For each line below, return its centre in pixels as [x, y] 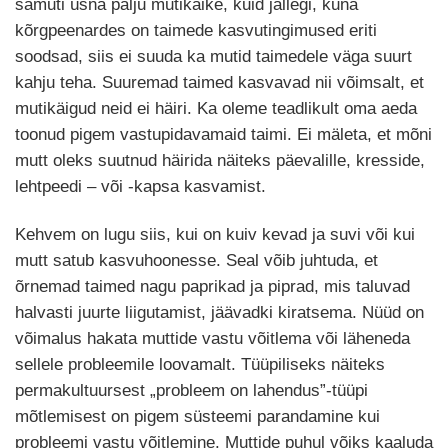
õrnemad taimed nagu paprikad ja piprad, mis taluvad [212, 287]
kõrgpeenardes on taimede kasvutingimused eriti [196, 31]
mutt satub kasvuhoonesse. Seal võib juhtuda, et [196, 261]
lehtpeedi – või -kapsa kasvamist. [140, 187]
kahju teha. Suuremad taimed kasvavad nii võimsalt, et [219, 83]
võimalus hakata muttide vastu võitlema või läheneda [212, 339]
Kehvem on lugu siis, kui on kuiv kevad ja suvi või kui [215, 235]
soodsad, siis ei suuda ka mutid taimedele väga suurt [213, 57]
